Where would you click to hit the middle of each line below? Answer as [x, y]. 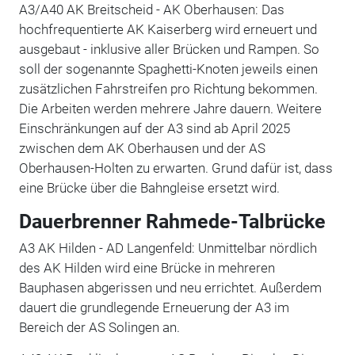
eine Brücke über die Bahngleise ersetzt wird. [149, 187]
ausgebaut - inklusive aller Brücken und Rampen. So [169, 49]
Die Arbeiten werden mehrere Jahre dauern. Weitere [170, 108]
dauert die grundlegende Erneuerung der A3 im [154, 307]
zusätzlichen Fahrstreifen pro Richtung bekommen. [168, 88]
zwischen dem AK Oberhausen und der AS [142, 148]
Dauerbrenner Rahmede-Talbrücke [172, 221]
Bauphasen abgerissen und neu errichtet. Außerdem [170, 287]
